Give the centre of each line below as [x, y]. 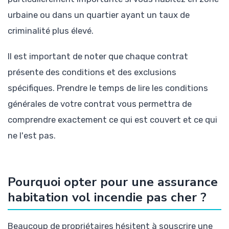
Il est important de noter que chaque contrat [98, 56]
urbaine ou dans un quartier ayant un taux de [99, 15]
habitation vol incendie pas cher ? [107, 197]
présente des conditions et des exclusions [92, 72]
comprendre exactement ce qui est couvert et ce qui [112, 120]
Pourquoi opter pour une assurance [113, 182]
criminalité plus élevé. [51, 31]
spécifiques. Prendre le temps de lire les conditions [108, 88]
